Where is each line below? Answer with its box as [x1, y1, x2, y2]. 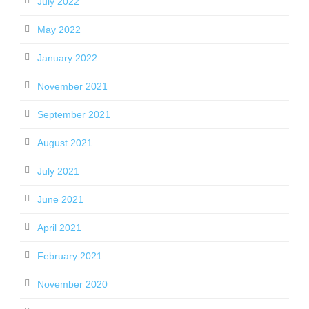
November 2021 [37, 81, 108, 92]
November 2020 [37, 279, 108, 290]
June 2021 [37, 194, 83, 205]
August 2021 [37, 137, 92, 148]
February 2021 [37, 250, 102, 261]
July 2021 [37, 166, 79, 177]
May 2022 [37, 24, 81, 35]
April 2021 [37, 222, 81, 233]
